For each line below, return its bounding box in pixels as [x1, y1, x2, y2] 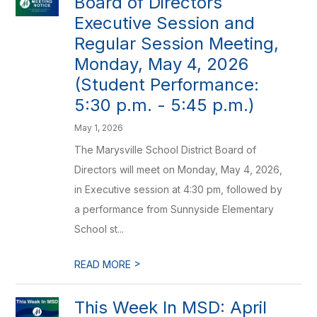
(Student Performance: [74, 74, 260, 95]
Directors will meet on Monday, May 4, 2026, [74, 163, 283, 175]
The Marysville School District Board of [74, 144, 257, 156]
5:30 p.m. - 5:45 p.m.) [74, 95, 255, 115]
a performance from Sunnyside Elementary [74, 203, 275, 215]
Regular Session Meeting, [74, 33, 279, 54]
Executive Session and [74, 13, 255, 33]
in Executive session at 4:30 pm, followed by [74, 183, 283, 195]
